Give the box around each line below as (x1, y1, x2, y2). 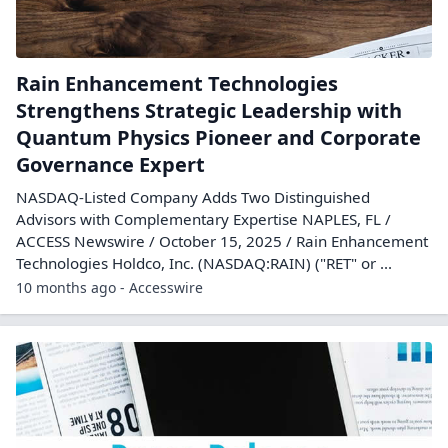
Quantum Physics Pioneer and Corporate (16, 124, 421, 151)
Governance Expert (16, 151, 205, 178)
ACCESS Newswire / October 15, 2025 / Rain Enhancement (16, 231, 428, 251)
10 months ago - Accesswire (16, 278, 203, 297)
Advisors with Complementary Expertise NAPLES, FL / (16, 209, 391, 229)
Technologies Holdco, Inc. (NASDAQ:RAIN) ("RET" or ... (16, 253, 392, 273)
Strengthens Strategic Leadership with (16, 97, 402, 124)
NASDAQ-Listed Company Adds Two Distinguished (16, 187, 370, 207)
